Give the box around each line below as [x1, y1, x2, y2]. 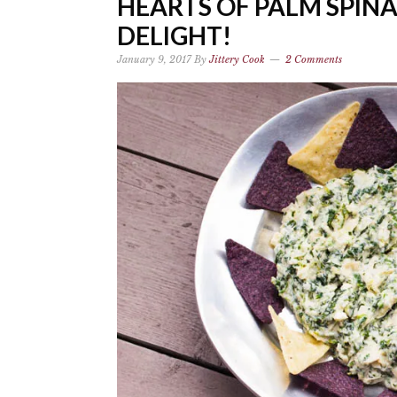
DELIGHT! [117, 20, 231, 51]
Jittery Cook [209, 53, 265, 66]
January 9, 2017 [117, 53, 191, 66]
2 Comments [285, 53, 342, 66]
